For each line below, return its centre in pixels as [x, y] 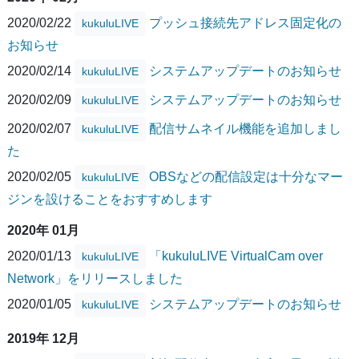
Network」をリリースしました [95, 279]
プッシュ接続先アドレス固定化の [245, 22]
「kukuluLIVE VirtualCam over [236, 256]
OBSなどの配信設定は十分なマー [246, 176]
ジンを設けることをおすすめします [110, 200]
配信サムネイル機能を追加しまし [245, 128]
